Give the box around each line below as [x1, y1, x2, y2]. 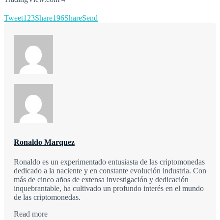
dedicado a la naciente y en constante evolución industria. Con [14, 166, 206, 175]
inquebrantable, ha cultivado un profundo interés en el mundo [14, 184, 204, 193]
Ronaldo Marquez [14, 138, 75, 147]
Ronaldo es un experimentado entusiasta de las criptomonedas [14, 158, 205, 166]
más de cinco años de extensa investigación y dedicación [14, 175, 189, 184]
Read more [14, 210, 48, 219]
